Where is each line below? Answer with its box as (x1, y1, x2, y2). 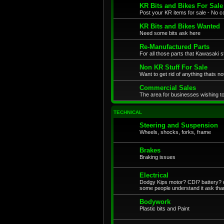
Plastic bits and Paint (139, 205, 189, 211)
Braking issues (139, 153, 175, 160)
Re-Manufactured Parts (139, 42, 209, 50)
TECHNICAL (113, 109, 142, 115)
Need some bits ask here (139, 29, 200, 36)
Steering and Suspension (139, 121, 218, 129)
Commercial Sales (139, 83, 196, 91)
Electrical (139, 171, 168, 179)
